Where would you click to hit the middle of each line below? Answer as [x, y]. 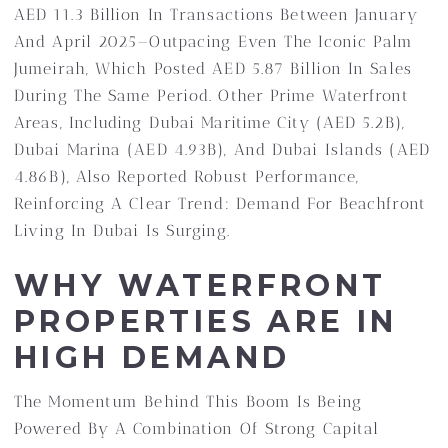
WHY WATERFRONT [200, 285]
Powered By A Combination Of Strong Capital [197, 428]
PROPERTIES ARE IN [206, 321]
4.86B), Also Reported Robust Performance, [187, 176]
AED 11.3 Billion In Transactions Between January [216, 14]
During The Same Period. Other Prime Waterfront [211, 95]
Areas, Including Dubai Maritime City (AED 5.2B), [209, 122]
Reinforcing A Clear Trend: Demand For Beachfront [220, 203]
